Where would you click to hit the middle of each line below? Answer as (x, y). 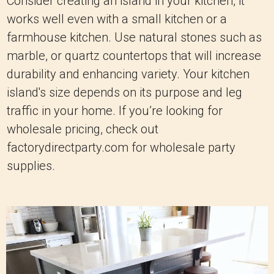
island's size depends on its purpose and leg (124, 93)
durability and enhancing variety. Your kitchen (128, 74)
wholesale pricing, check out (83, 129)
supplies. (31, 166)
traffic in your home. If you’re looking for (115, 111)
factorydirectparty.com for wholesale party (121, 148)
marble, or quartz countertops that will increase (134, 56)
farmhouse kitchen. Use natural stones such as (134, 38)
